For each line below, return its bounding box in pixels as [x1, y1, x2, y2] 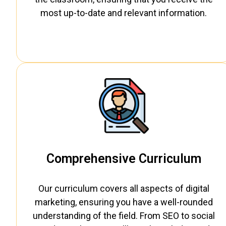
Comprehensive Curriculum [46, 151, 201, 166]
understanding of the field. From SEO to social [32, 210, 215, 221]
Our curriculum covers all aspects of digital [38, 183, 209, 194]
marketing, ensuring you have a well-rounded [34, 196, 213, 207]
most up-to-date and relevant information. [40, 8, 207, 19]
